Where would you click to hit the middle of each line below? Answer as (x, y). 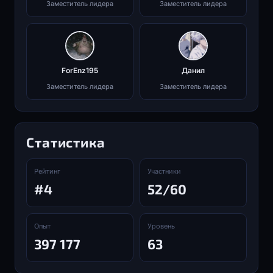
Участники (164, 171)
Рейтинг (47, 171)
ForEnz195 (80, 70)
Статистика (66, 142)
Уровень (161, 226)
